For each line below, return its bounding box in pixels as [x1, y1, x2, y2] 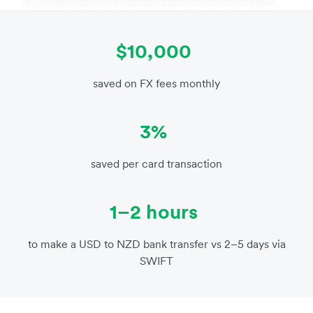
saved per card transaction [91, 156, 222, 171]
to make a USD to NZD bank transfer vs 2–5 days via [27, 237, 286, 252]
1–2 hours [109, 199, 198, 225]
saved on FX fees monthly [93, 76, 220, 91]
